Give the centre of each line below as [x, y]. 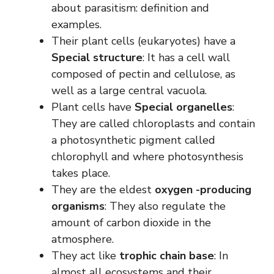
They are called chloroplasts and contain [153, 123]
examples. [76, 24]
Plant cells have [91, 107]
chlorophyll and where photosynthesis [147, 156]
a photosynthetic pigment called [133, 140]
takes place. [81, 173]
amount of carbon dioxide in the [131, 222]
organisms [78, 206]
